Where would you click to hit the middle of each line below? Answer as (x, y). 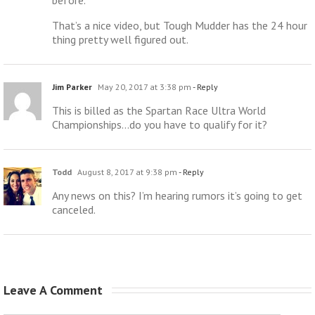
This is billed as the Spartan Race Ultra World (159, 110)
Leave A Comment (55, 290)
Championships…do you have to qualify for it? (160, 124)
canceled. (74, 209)
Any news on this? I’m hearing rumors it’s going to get (177, 195)
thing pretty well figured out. (120, 39)
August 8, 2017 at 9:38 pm (126, 172)
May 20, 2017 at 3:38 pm (143, 86)
